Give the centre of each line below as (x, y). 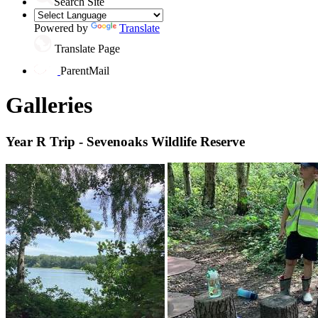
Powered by (62, 28)
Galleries (49, 105)
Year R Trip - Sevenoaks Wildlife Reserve (125, 141)
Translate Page (87, 48)
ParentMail (85, 70)
